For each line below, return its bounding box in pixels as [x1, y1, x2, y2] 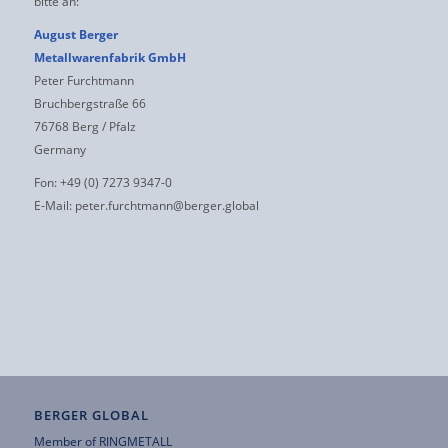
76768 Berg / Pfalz [33, 117, 136, 134]
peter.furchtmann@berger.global [74, 196, 259, 213]
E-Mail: [33, 196, 75, 213]
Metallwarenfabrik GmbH [33, 48, 186, 65]
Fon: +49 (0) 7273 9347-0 [33, 173, 172, 190]
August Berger [33, 25, 118, 42]
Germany [33, 140, 86, 157]
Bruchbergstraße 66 [33, 94, 146, 111]
